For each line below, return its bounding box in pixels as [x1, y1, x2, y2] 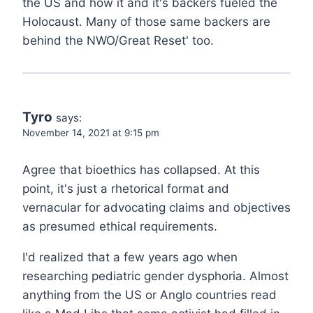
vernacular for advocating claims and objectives [22, 200, 291, 214]
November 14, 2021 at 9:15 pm [22, 126, 159, 138]
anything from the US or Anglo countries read [22, 287, 277, 302]
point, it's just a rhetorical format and [22, 181, 229, 196]
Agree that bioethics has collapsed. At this [22, 162, 260, 177]
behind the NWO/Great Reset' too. [22, 33, 214, 48]
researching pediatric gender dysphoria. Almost [22, 268, 289, 283]
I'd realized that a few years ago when [22, 249, 238, 264]
